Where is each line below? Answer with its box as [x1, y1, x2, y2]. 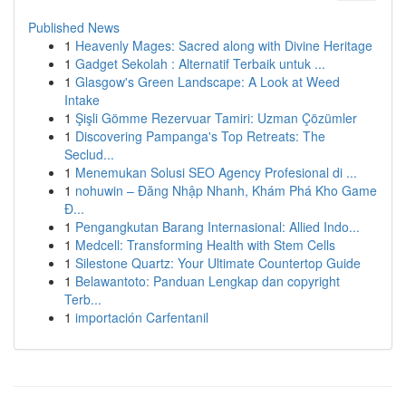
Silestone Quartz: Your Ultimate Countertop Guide [75, 254, 361, 272]
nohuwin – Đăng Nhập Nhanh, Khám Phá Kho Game [75, 181, 377, 199]
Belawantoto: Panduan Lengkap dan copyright [75, 272, 340, 290]
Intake [64, 91, 100, 109]
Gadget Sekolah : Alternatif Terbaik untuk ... [75, 54, 325, 72]
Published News [28, 18, 120, 36]
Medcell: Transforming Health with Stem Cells [75, 236, 335, 254]
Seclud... [64, 145, 114, 163]
